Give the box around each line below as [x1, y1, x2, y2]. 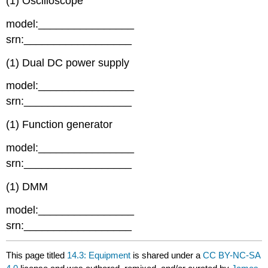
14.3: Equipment [67, 250, 131, 261]
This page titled [6, 250, 68, 261]
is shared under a [130, 250, 203, 261]
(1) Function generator [6, 118, 113, 131]
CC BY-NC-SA [203, 250, 261, 261]
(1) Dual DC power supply [6, 56, 130, 69]
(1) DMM [6, 180, 48, 193]
